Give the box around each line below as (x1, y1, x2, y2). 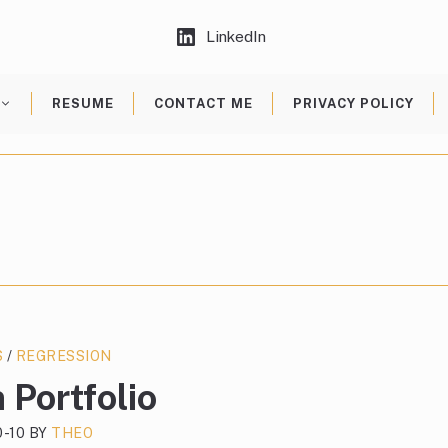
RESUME (51, 96, 114, 111)
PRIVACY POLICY (292, 96, 414, 111)
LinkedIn (206, 27, 266, 46)
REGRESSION (15, 348, 112, 364)
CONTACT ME (153, 96, 253, 111)
